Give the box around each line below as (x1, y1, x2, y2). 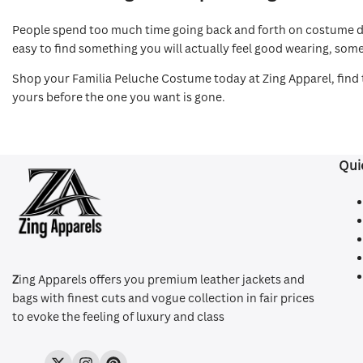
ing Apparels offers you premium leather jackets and (19, 271, 305, 287)
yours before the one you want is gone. (12, 88, 225, 105)
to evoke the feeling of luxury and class (12, 309, 224, 324)
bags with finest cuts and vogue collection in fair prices (12, 290, 314, 305)
